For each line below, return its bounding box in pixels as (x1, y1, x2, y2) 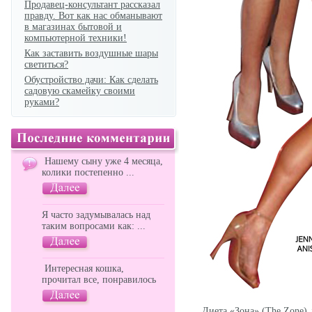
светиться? (24, 59, 68, 70)
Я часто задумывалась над (42, 210, 150, 220)
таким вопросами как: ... (42, 221, 146, 231)
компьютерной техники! (24, 33, 127, 43)
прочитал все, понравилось (42, 274, 156, 285)
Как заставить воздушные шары (24, 48, 158, 58)
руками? (24, 97, 59, 107)
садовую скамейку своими (24, 86, 135, 96)
